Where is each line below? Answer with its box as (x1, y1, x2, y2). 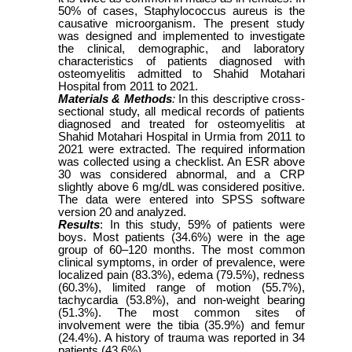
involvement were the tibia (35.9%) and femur (58, 319, 305, 332)
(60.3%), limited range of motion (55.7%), (58, 281, 305, 295)
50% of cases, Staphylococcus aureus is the (58, 5, 305, 18)
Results (58, 218, 101, 232)
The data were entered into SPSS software (58, 193, 305, 207)
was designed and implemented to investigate (58, 30, 305, 43)
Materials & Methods (58, 93, 172, 106)
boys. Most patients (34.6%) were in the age (58, 231, 305, 244)
